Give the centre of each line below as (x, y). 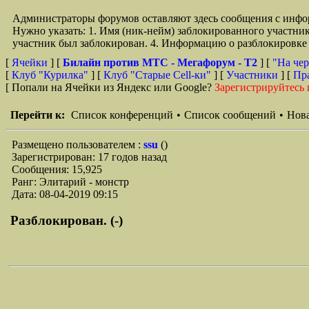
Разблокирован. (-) (67, 220)
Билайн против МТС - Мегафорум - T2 (161, 62)
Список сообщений (230, 115)
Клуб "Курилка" (50, 75)
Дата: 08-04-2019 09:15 (65, 194)
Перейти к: (38, 115)
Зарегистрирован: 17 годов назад (89, 157)
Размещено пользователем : (78, 144)
